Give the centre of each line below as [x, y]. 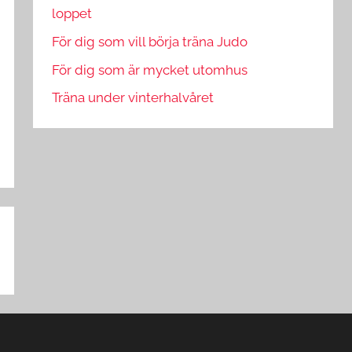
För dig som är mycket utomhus [150, 70]
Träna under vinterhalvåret [133, 98]
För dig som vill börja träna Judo [150, 41]
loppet [72, 14]
